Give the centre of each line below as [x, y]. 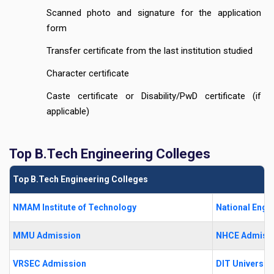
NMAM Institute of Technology [75, 208]
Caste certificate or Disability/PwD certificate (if [154, 96]
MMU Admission [47, 236]
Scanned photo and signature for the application [154, 13]
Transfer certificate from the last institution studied [149, 51]
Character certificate [87, 74]
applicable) [68, 112]
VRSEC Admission [50, 264]
